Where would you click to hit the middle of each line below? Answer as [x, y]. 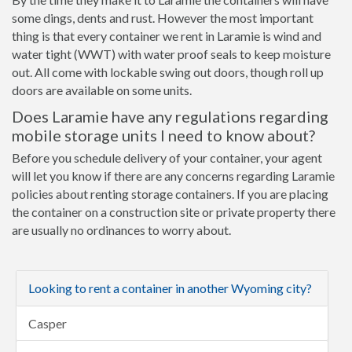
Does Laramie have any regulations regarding [170, 116]
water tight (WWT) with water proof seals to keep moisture [171, 54]
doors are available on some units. [102, 90]
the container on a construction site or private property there [174, 212]
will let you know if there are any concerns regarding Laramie [173, 176]
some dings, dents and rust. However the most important [163, 18]
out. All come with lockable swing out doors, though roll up [168, 72]
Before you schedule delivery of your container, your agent [167, 158]
